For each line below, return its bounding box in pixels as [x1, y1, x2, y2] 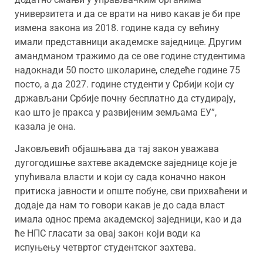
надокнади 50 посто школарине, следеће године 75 [15, 64, 240, 76]
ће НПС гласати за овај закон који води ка [15, 228, 201, 240]
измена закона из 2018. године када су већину [15, 22, 220, 33]
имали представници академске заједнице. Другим [15, 36, 242, 48]
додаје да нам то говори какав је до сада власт [15, 200, 225, 211]
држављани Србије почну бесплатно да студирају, [15, 92, 235, 104]
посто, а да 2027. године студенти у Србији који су [15, 78, 234, 90]
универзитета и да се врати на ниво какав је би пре [15, 8, 240, 19]
